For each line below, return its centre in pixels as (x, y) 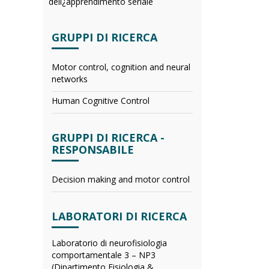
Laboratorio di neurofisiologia (109, 243)
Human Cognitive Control (101, 101)
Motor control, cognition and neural (121, 67)
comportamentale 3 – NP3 (104, 255)
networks (70, 79)
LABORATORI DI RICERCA (119, 216)
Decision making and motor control (121, 179)
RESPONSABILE (93, 150)
